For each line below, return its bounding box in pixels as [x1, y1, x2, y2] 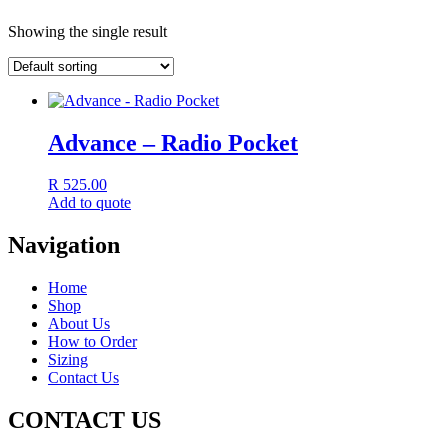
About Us [48, 315, 110, 333]
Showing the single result [8, 22, 167, 40]
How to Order [48, 333, 137, 351]
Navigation [8, 232, 120, 259]
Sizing [48, 351, 88, 369]
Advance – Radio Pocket [48, 129, 298, 156]
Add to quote [48, 194, 131, 212]
